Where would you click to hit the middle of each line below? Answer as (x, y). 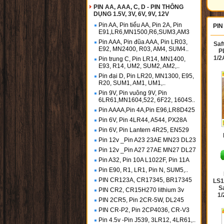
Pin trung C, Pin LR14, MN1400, (142, 59)
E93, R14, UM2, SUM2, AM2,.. (139, 66)
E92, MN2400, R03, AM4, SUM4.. (143, 49)
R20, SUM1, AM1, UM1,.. (132, 83)
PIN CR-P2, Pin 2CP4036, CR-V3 (144, 210)
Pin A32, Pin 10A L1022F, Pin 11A (144, 160)
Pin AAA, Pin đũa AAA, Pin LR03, (143, 42)
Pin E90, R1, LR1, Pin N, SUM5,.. (143, 170)
